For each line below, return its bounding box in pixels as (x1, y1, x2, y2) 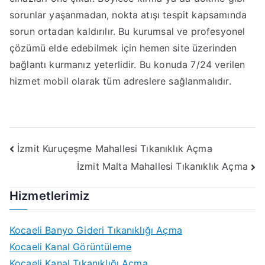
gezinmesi (9, 164, 102, 187)
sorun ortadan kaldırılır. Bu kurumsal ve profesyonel (9, 25, 245, 37)
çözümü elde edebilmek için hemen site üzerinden (9, 42, 237, 54)
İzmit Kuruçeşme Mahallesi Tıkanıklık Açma (17, 142, 212, 154)
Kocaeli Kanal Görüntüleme (9, 240, 131, 253)
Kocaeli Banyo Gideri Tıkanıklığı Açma (9, 224, 182, 236)
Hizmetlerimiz (9, 188, 90, 203)
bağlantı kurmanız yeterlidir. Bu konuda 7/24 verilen (9, 59, 245, 70)
